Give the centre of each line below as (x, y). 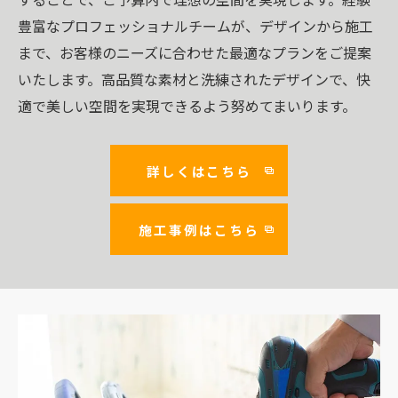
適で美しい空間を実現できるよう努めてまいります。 (187, 105)
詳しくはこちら (199, 171)
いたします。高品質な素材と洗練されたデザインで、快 (194, 79)
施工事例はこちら (199, 229)
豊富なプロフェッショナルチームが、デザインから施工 (195, 25)
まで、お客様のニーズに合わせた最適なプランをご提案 (195, 52)
